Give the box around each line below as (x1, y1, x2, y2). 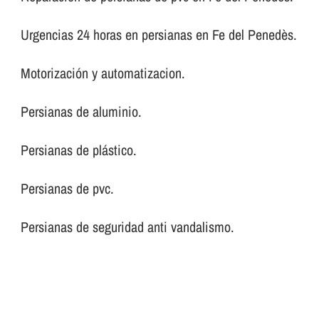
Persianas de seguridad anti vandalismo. (21, 217, 235, 237)
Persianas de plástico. (21, 140, 137, 160)
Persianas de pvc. (21, 179, 115, 199)
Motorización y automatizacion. (21, 63, 186, 83)
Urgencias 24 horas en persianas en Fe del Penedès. (21, 25, 298, 45)
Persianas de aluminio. (21, 102, 142, 122)
